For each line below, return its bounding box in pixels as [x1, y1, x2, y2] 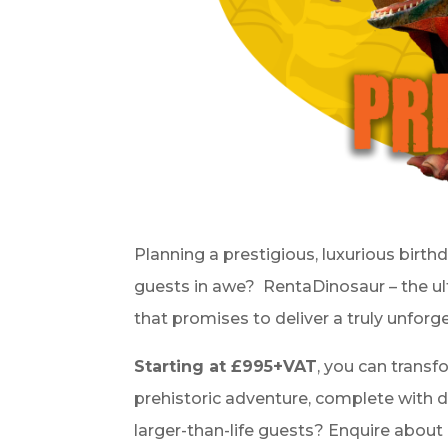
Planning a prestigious [134, 244, 316, 264]
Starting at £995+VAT [134, 356, 318, 376]
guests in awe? [134, 276, 256, 296]
